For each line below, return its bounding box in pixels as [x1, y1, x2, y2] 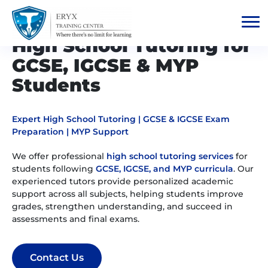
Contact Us [30, 252, 84, 263]
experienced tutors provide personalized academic [12, 176, 233, 187]
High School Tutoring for [12, 35, 251, 57]
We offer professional [12, 151, 106, 162]
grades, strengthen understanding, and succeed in [12, 201, 233, 212]
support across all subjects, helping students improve [12, 188, 243, 199]
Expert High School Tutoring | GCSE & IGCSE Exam [12, 114, 230, 124]
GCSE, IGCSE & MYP [12, 54, 199, 77]
